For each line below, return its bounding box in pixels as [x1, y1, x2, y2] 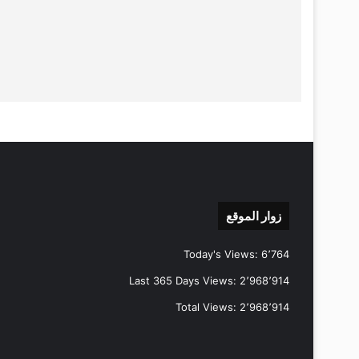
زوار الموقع [226, 208, 281, 224]
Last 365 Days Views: [129, 273, 240, 287]
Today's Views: [184, 247, 261, 260]
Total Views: [175, 300, 240, 313]
